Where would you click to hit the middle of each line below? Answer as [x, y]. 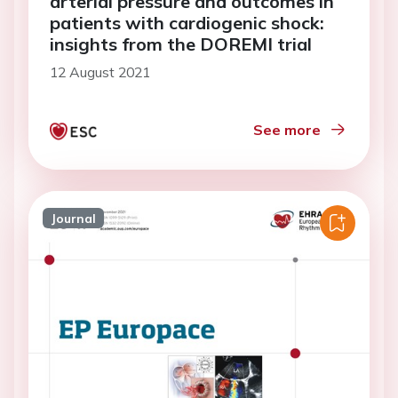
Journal [73, 219]
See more [287, 130]
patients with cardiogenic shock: [187, 23]
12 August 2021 [100, 72]
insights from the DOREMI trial [181, 44]
